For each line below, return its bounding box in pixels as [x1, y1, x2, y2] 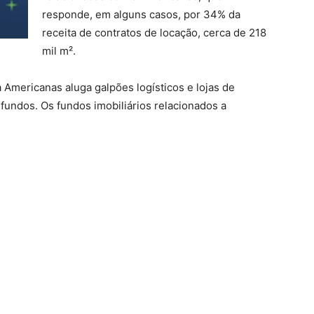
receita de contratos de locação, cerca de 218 [42, 26, 266, 39]
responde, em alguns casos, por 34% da [42, 8, 240, 21]
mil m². [42, 44, 76, 57]
